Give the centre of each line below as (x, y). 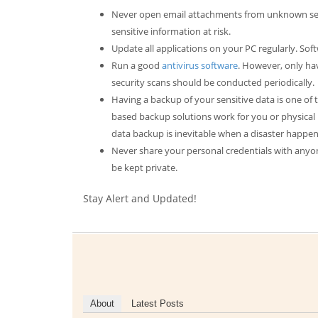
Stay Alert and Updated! (140, 199)
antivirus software (200, 66)
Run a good (137, 66)
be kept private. (144, 168)
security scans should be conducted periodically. (213, 83)
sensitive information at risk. (171, 32)
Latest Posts (158, 304)
